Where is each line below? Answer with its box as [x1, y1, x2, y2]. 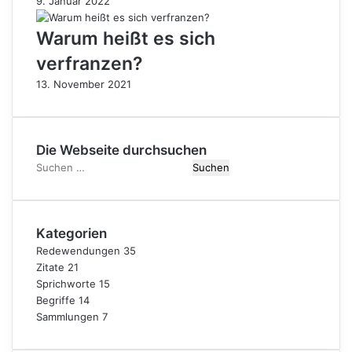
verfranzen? [36, 52, 143, 75]
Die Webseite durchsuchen [36, 141, 207, 158]
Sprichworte [36, 277, 96, 290]
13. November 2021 [36, 77, 131, 90]
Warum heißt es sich [36, 27, 215, 49]
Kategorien [36, 225, 107, 241]
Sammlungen [36, 310, 99, 323]
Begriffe [36, 293, 75, 306]
